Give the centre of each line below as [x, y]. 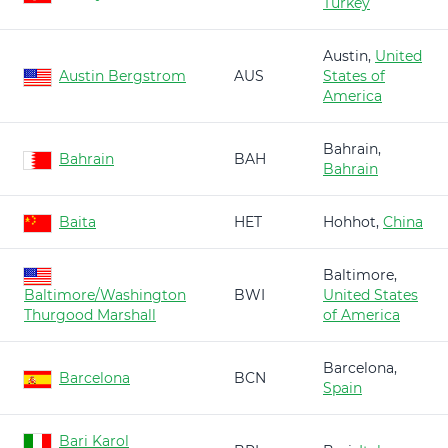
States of [354, 76]
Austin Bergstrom [122, 76]
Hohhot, [353, 222]
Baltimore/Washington [105, 295]
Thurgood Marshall [90, 315]
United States [370, 295]
